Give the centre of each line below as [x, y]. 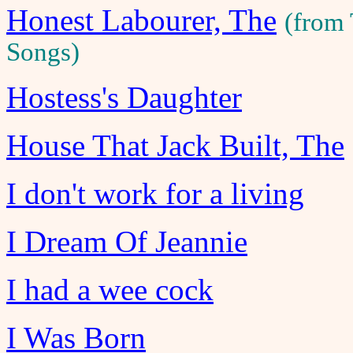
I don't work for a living [155, 193]
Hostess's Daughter [124, 97]
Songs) [43, 52]
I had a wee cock [110, 290]
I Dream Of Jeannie [127, 242]
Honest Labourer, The [141, 20]
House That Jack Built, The [175, 145]
